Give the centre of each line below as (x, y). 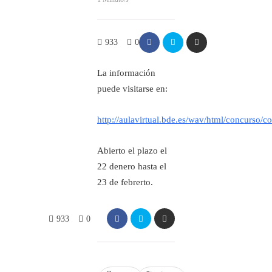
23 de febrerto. (125, 182)
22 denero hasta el (132, 166)
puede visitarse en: (132, 89)
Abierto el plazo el (132, 151)
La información (126, 73)
